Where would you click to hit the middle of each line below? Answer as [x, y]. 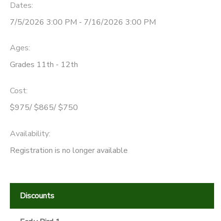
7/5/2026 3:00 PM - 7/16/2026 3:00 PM [83, 22]
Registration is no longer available [69, 150]
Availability [29, 133]
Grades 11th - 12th [44, 65]
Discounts [37, 196]
